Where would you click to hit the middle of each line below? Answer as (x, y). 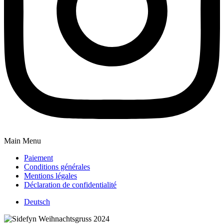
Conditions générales (57, 167)
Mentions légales (50, 176)
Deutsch (37, 202)
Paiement (38, 158)
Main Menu (22, 141)
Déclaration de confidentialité (70, 185)
